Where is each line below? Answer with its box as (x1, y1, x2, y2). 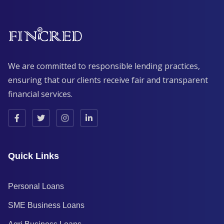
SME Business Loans (8, 201, 84, 210)
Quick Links (8, 151, 59, 161)
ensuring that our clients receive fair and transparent (8, 74, 208, 86)
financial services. (8, 88, 72, 100)
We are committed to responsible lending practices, (8, 60, 200, 72)
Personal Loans (8, 182, 64, 191)
